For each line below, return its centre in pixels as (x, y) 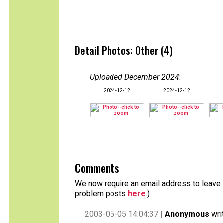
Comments (97, 168)
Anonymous (187, 214)
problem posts (101, 193)
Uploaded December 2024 (134, 77)
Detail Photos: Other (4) (124, 50)
